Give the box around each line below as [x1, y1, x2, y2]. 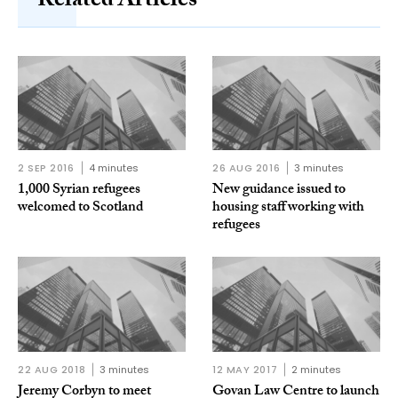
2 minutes [291, 362, 342, 377]
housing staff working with [212, 196, 364, 221]
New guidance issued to [212, 179, 346, 203]
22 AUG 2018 [18, 362, 86, 377]
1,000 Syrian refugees [18, 179, 140, 203]
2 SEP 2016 [18, 161, 75, 176]
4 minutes [88, 161, 139, 176]
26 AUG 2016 [212, 161, 281, 176]
